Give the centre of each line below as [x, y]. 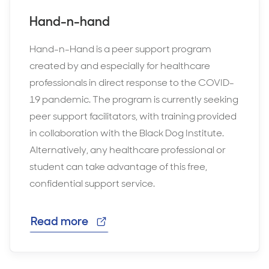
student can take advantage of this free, [118, 166]
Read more [59, 221]
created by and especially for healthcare [120, 65]
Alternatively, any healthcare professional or [128, 150]
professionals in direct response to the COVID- [132, 82]
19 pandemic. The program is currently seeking [134, 99]
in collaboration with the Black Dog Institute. [127, 133]
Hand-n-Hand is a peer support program [120, 49]
